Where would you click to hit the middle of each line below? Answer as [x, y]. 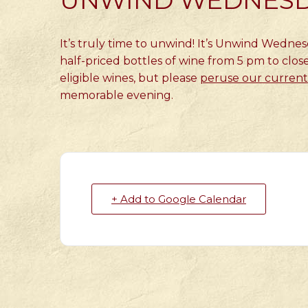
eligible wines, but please [130, 78]
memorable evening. [117, 95]
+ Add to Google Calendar [179, 199]
